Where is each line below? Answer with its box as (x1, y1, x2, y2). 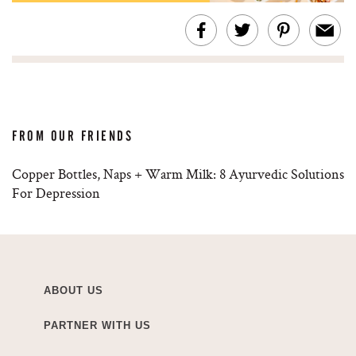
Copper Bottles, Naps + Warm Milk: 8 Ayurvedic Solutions (12, 164, 344, 184)
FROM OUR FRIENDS (12, 128, 133, 145)
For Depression (12, 184, 100, 203)
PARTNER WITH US (44, 319, 151, 332)
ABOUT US (44, 284, 103, 297)
